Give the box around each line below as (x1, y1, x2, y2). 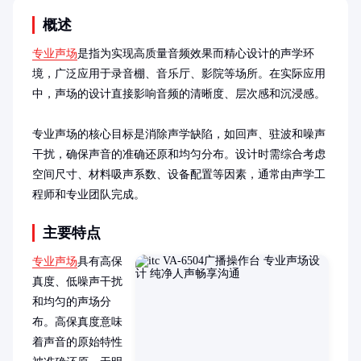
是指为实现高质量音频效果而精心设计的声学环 (77, 48, 314, 60)
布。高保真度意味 (32, 316, 122, 328)
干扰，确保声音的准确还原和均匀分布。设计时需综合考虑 (32, 148, 326, 160)
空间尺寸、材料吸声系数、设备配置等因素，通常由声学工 (32, 168, 326, 180)
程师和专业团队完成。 (32, 189, 145, 201)
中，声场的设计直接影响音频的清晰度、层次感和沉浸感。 (32, 88, 326, 100)
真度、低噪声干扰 (32, 276, 122, 288)
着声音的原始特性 (32, 336, 122, 348)
